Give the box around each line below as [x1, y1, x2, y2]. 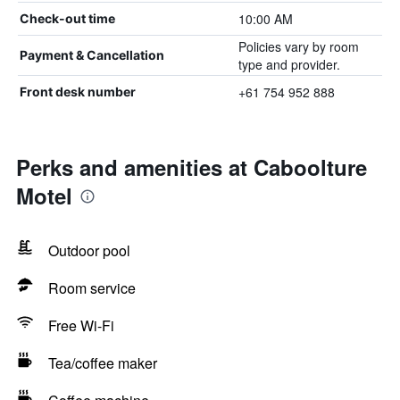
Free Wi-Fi [48, 315, 114, 336]
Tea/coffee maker [48, 353, 157, 373]
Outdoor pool [48, 240, 130, 261]
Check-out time [20, 11, 115, 26]
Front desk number [20, 84, 136, 99]
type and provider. [237, 55, 340, 73]
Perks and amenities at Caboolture [16, 152, 367, 182]
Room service [48, 278, 136, 298]
